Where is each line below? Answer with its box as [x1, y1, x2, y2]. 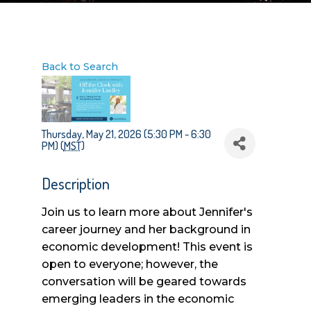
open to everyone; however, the [41, 258, 218, 271]
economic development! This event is [41, 240, 253, 253]
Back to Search [41, 60, 118, 73]
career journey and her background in [41, 223, 251, 236]
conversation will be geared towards [41, 275, 246, 288]
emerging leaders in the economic [41, 292, 234, 305]
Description [41, 174, 110, 193]
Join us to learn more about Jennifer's [41, 205, 253, 219]
